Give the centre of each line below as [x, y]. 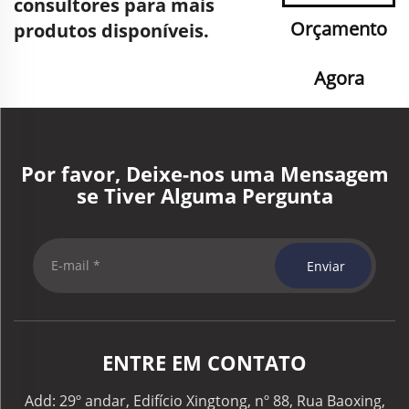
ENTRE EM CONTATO [204, 362]
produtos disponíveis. [111, 31]
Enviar [326, 266]
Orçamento [339, 29]
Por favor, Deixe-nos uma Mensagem [204, 173]
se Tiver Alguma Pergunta [204, 195]
